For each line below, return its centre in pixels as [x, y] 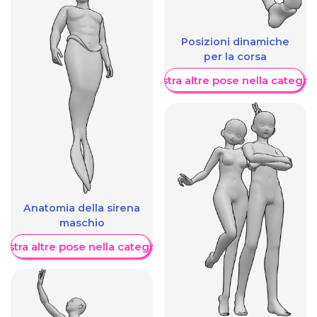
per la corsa [235, 57]
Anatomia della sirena [82, 208]
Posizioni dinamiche [235, 42]
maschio [82, 223]
